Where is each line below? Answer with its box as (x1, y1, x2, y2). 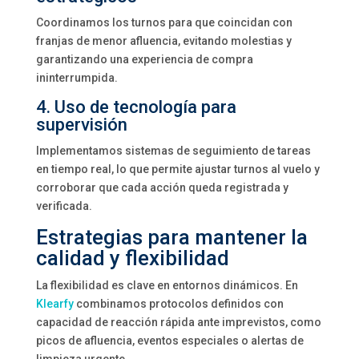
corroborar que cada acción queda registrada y (35, 181, 288, 194)
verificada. (35, 200, 92, 212)
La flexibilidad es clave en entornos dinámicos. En (35, 279, 298, 292)
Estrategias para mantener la (35, 225, 308, 249)
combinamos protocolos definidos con (73, 297, 284, 310)
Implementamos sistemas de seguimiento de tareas (35, 144, 311, 157)
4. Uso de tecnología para (35, 97, 236, 117)
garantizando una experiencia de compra (35, 53, 253, 66)
